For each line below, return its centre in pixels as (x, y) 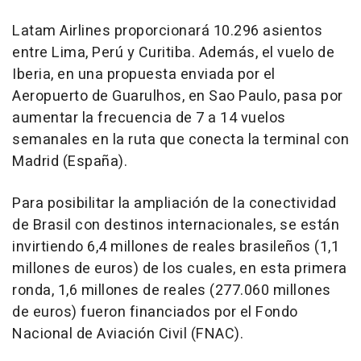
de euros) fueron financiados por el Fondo (155, 312)
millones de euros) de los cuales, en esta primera (180, 268)
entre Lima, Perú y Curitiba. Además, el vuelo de (173, 52)
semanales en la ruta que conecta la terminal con (180, 139)
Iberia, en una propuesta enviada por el (144, 74)
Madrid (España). (70, 161)
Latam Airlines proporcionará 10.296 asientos (167, 31)
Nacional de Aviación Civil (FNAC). (128, 334)
